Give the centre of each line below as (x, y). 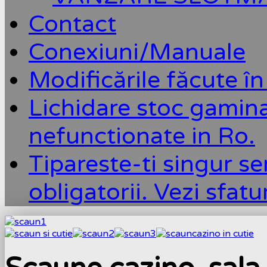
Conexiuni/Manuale (137, 52)
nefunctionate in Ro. (142, 136)
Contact (72, 24)
